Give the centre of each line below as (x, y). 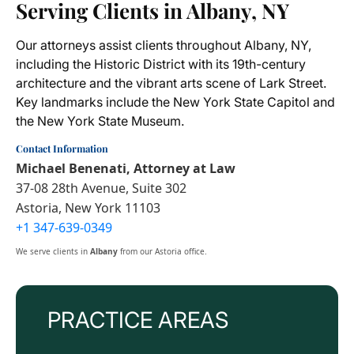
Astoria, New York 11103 (88, 208)
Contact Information (62, 149)
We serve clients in (53, 252)
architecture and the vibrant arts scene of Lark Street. (171, 83)
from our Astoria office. (162, 252)
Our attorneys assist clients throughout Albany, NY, (164, 45)
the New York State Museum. (100, 121)
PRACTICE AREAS (138, 320)
